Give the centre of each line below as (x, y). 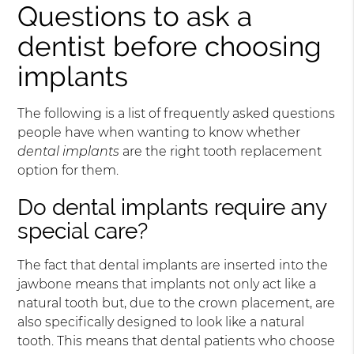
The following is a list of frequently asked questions (177, 114)
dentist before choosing (170, 47)
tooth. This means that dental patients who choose (177, 341)
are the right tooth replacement (221, 152)
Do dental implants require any (172, 208)
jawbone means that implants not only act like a (167, 284)
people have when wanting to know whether (159, 133)
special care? (83, 232)
